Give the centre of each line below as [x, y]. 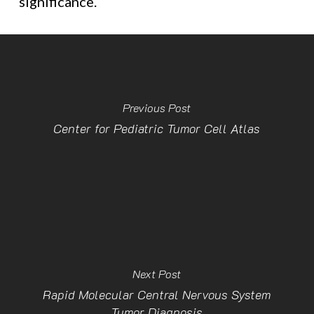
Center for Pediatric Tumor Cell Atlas [157, 128]
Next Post [157, 274]
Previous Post [157, 107]
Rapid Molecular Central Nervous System [157, 294]
